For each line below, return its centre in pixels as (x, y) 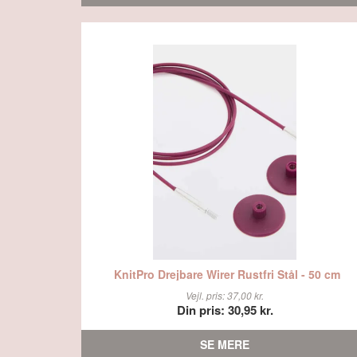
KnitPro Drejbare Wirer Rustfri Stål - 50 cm (227, 274)
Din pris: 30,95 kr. (225, 310)
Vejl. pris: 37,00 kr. (225, 295)
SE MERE (225, 344)
